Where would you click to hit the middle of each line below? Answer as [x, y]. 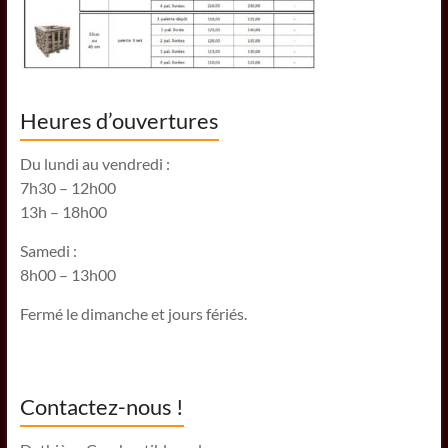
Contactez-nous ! [101, 406]
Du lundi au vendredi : [94, 163]
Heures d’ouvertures [119, 120]
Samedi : [48, 250]
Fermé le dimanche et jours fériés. [133, 313]
